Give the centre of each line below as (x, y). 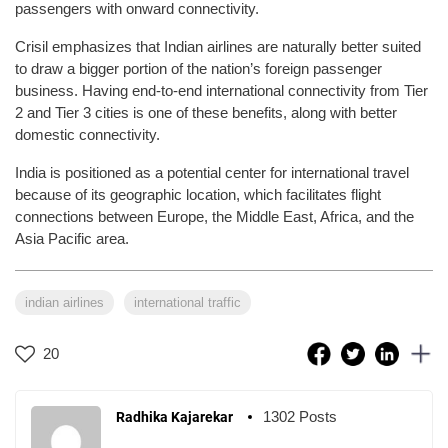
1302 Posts (300, 416)
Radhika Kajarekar (174, 416)
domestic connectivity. (87, 134)
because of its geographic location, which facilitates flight (198, 194)
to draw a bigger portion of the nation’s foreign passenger (198, 68)
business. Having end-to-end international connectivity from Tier (221, 90)
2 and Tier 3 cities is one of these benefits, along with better (206, 112)
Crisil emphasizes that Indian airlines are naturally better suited (218, 46)
